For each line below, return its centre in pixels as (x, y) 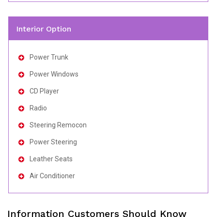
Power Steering (53, 142)
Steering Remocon (58, 125)
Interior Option (43, 29)
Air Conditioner (52, 176)
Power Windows (54, 74)
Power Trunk (49, 57)
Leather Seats (51, 159)
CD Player (44, 91)
